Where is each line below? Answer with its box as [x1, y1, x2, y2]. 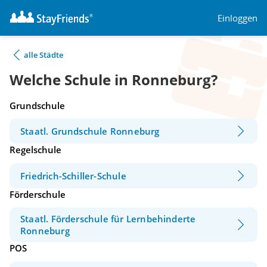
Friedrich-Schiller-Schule [20, 169, 126, 182]
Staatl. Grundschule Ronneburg [20, 125, 160, 138]
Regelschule [10, 144, 61, 156]
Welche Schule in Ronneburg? [10, 70, 218, 90]
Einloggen [218, 11, 257, 24]
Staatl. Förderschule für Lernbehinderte [20, 213, 196, 225]
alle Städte [24, 49, 63, 60]
